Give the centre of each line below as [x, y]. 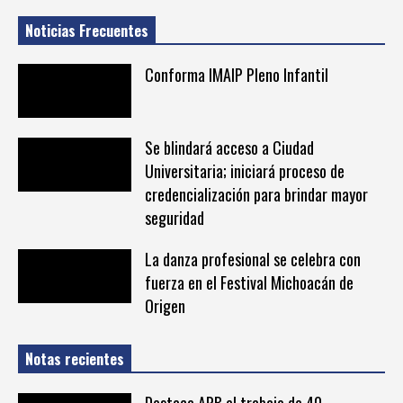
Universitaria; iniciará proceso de [244, 171]
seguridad [174, 218]
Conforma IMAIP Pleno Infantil [236, 74]
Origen [165, 306]
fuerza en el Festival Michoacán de [249, 283]
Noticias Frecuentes [87, 30]
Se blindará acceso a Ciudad [229, 148]
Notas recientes [75, 359]
